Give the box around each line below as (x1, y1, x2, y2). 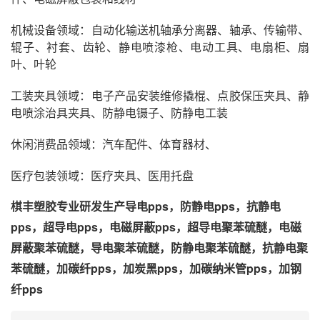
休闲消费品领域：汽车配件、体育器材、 (11, 135, 216, 152)
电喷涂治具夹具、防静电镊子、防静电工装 (11, 104, 228, 121)
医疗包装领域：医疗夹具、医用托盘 (11, 166, 194, 184)
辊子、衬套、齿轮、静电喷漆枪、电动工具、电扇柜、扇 (11, 38, 309, 55)
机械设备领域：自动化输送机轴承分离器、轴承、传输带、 (11, 21, 309, 38)
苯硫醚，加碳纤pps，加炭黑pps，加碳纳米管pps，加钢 (11, 259, 301, 276)
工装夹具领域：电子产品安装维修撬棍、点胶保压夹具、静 (11, 86, 309, 104)
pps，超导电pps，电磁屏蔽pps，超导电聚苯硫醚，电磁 (11, 218, 301, 235)
